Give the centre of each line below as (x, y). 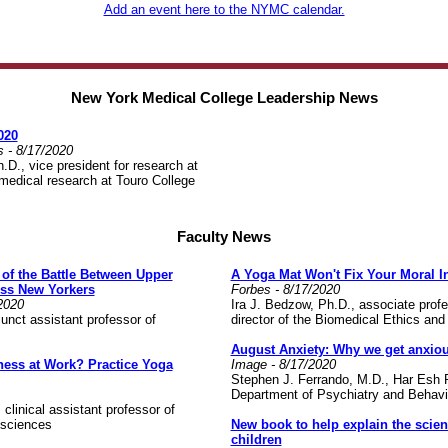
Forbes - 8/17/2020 (287, 289)
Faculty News (224, 237)
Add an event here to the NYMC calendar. (224, 9)
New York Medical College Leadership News (224, 98)
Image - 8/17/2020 (285, 364)
